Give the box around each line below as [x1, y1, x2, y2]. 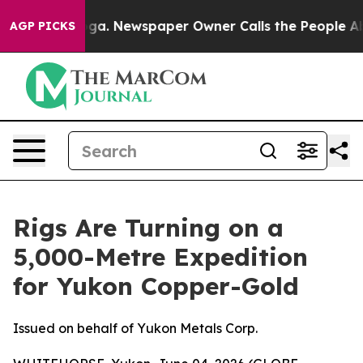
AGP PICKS [10, 19, 75, 33]
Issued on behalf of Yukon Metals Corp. [13, 320, 258, 336]
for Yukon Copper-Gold [13, 271, 299, 301]
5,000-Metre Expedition [13, 241, 308, 272]
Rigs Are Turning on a [13, 212, 284, 243]
